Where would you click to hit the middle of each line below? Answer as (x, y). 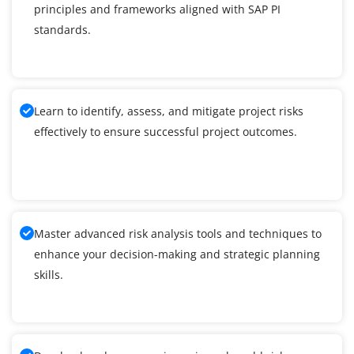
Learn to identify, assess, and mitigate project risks (169, 111)
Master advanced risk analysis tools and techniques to (178, 234)
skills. (49, 275)
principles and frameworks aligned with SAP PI (157, 9)
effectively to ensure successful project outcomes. (166, 132)
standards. (62, 30)
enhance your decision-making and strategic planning (177, 254)
